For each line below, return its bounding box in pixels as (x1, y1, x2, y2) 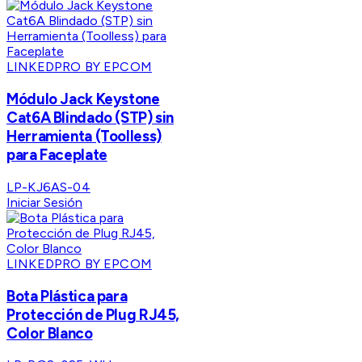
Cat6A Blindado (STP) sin (6, 108, 175, 128)
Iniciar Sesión (6, 194, 82, 210)
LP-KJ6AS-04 (6, 179, 90, 195)
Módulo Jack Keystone (6, 90, 160, 109)
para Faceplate (6, 145, 107, 165)
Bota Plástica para (6, 286, 128, 305)
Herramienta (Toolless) (6, 127, 162, 146)
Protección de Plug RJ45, (6, 305, 180, 324)
